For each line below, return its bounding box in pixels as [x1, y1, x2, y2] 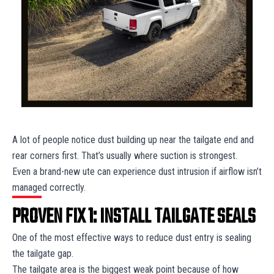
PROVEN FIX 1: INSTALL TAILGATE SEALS [12, 202, 256, 234]
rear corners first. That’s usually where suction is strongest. [12, 150, 240, 162]
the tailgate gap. [12, 248, 76, 260]
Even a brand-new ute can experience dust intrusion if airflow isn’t [12, 166, 262, 178]
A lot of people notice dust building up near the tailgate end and [12, 134, 254, 146]
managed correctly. [12, 182, 88, 194]
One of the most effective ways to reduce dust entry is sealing [12, 232, 251, 244]
